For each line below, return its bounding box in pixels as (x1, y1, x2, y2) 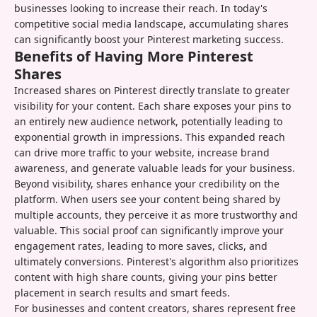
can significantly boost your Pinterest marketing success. (14, 33, 284, 47)
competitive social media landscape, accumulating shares (14, 17, 289, 31)
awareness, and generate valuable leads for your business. (14, 161, 295, 175)
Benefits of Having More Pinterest (14, 47, 253, 67)
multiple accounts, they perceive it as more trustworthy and (14, 208, 298, 222)
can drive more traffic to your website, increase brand (14, 146, 270, 160)
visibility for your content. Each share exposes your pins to (14, 99, 291, 113)
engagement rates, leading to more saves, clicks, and (14, 239, 267, 253)
